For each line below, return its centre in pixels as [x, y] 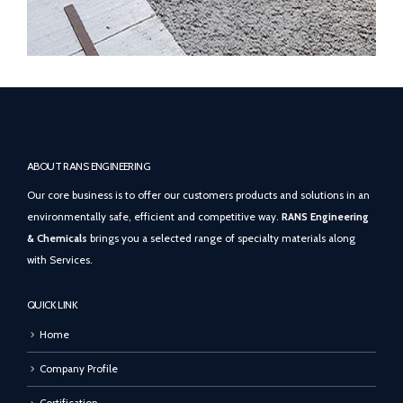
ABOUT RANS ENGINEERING [89, 167]
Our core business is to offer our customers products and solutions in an [198, 196]
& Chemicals [57, 239]
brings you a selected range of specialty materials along [221, 239]
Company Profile [79, 369]
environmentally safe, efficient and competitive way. [154, 217]
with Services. [60, 260]
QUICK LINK [53, 305]
